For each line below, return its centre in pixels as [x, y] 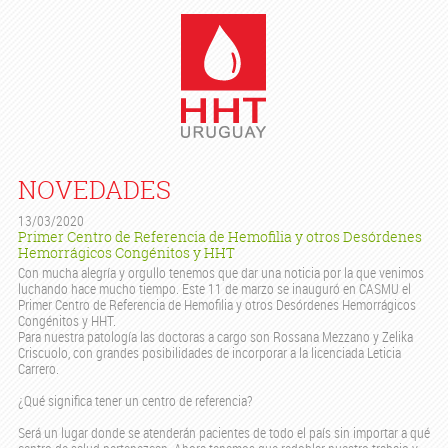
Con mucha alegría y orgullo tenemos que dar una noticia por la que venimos [220, 273]
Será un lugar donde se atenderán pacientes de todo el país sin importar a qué [223, 433]
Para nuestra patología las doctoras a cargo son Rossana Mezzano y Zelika [215, 337]
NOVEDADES [94, 189]
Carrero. [38, 369]
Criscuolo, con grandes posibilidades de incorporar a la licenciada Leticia [209, 353]
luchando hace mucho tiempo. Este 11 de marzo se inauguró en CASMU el [214, 289]
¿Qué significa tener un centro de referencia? [134, 401]
